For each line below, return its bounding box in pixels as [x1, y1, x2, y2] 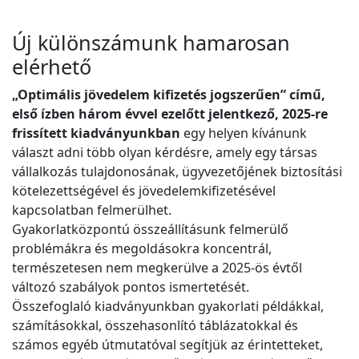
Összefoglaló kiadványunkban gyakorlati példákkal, [12, 297, 324, 316]
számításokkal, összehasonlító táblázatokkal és [12, 317, 298, 335]
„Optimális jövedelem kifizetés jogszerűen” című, [12, 86, 325, 104]
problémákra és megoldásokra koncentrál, [12, 240, 272, 258]
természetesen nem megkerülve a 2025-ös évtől [12, 259, 302, 277]
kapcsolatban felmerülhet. [12, 201, 175, 220]
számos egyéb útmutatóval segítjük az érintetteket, [12, 336, 323, 354]
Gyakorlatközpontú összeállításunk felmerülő [12, 220, 288, 239]
